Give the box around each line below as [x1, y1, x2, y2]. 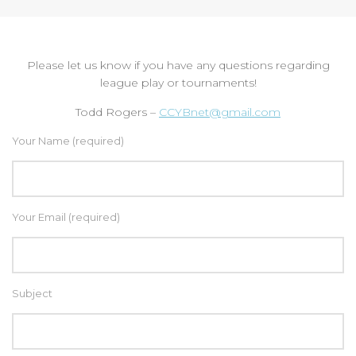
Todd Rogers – [75, 104, 159, 119]
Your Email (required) [12, 210, 120, 223]
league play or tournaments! [99, 75, 257, 90]
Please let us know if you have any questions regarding [26, 57, 330, 72]
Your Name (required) [12, 133, 124, 147]
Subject [12, 286, 52, 300]
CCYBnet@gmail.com [159, 104, 281, 119]
